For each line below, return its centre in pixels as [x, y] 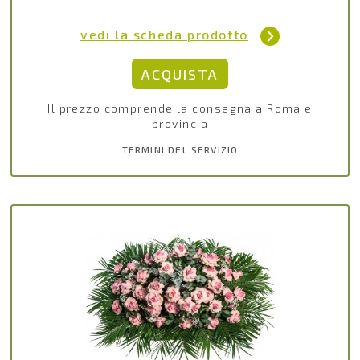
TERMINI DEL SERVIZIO [180, 149]
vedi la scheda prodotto [164, 34]
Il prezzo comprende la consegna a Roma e [180, 108]
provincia [180, 123]
